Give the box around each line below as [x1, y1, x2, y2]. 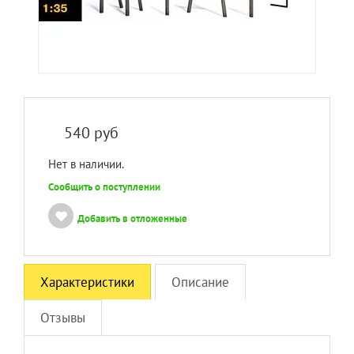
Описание [171, 273, 229, 291]
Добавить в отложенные [77, 212, 187, 225]
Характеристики [40, 273, 134, 291]
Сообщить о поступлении [48, 180, 160, 194]
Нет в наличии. [48, 156, 124, 171]
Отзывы [40, 309, 85, 326]
